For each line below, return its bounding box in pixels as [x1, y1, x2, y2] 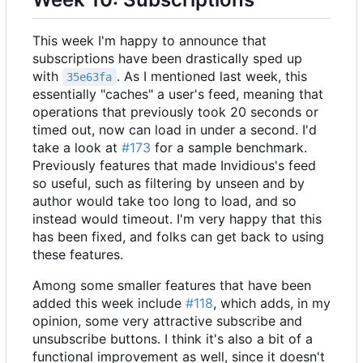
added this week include [32, 295, 186, 312]
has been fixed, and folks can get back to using [32, 228, 324, 246]
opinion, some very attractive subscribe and [32, 313, 302, 330]
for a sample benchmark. [151, 139, 307, 156]
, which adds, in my [213, 295, 331, 312]
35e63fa [66, 70, 113, 84]
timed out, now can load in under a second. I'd [32, 122, 317, 139]
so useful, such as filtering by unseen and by [32, 175, 305, 192]
